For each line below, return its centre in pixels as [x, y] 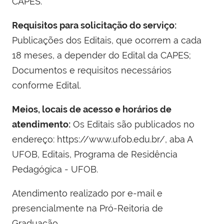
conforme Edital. [46, 85]
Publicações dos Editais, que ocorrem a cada [107, 40]
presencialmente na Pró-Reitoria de [87, 208]
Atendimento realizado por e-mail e [87, 193]
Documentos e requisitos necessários [92, 70]
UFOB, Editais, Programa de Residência [95, 154]
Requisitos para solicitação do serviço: [94, 25]
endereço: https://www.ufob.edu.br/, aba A [102, 139]
